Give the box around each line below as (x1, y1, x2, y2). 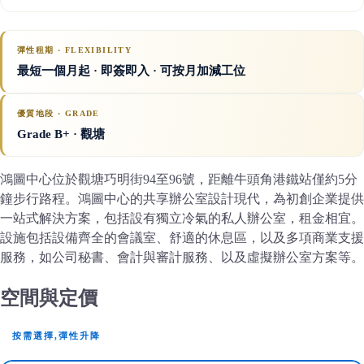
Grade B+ (17, 128, 70, 141)
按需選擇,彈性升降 (12, 331, 101, 341)
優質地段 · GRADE (17, 109, 100, 119)
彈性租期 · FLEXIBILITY (17, 45, 132, 55)
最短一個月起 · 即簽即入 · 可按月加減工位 (17, 64, 245, 78)
